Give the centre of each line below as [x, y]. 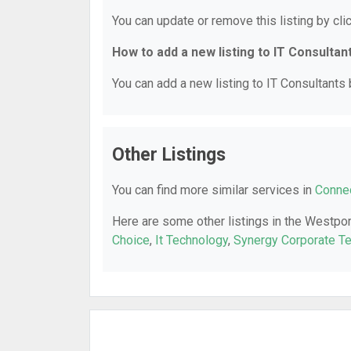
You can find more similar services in [213, 190]
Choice [131, 240]
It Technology [192, 240]
